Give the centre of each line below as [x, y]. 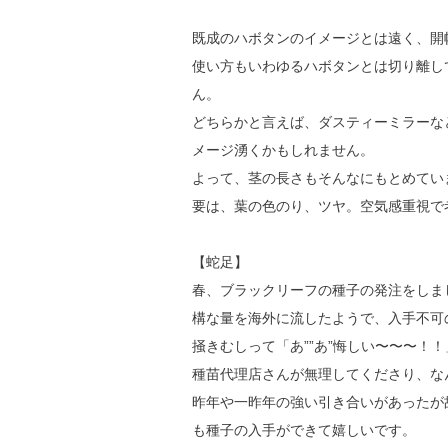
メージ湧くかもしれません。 [283, 149]
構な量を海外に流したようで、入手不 [311, 317]
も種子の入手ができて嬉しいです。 [304, 429]
